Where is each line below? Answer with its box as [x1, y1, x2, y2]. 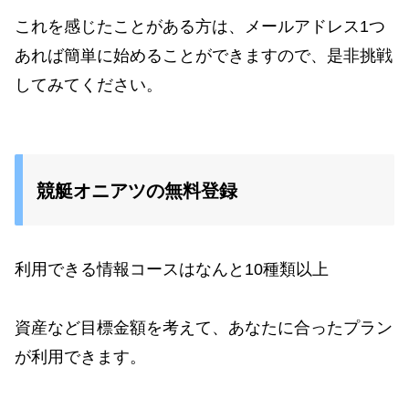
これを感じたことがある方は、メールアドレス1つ [15, 16, 385, 36]
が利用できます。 [15, 348, 146, 367]
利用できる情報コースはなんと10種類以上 [15, 260, 329, 279]
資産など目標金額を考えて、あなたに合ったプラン [15, 319, 393, 338]
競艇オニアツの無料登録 [37, 180, 237, 201]
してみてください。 [15, 75, 163, 94]
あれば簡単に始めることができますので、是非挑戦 [15, 46, 393, 65]
